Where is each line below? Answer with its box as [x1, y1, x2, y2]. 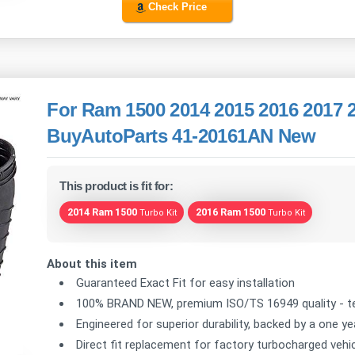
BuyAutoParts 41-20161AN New [47, 125, 316, 147]
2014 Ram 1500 [67, 205, 137, 218]
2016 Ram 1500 [195, 205, 265, 218]
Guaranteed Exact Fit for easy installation [76, 275, 296, 290]
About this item [47, 256, 138, 271]
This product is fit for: [59, 179, 174, 193]
